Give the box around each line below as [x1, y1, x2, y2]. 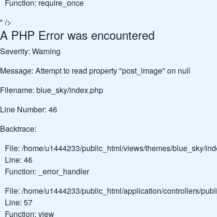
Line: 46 [5, 154, 32, 165]
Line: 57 [5, 197, 32, 208]
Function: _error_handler [5, 166, 89, 177]
